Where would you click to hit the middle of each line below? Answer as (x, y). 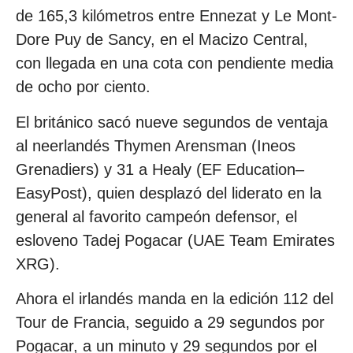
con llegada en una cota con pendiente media (175, 63)
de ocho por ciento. (83, 87)
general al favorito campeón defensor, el (156, 216)
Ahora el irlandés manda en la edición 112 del (175, 299)
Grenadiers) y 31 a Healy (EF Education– (160, 169)
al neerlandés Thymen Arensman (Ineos (156, 145)
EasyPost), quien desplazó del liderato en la (169, 193)
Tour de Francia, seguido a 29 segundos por (170, 323)
